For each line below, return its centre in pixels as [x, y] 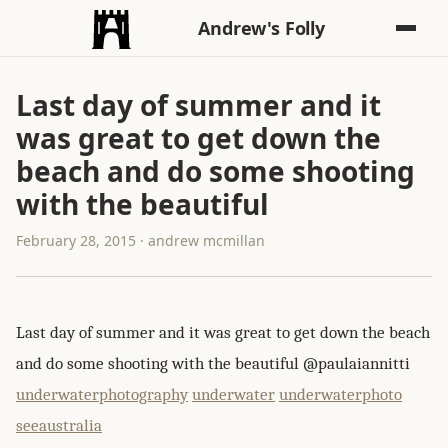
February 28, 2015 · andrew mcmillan [140, 240]
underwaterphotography [102, 394]
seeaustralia [59, 425]
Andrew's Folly [261, 28]
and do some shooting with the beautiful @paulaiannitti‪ [213, 363]
